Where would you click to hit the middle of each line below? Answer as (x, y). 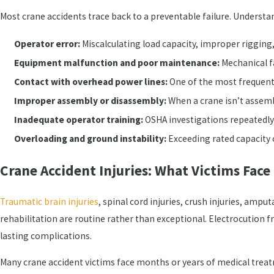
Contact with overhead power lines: (91, 81)
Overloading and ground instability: (91, 139)
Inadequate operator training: (79, 120)
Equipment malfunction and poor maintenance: (117, 62)
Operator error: (47, 43)
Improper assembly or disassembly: (91, 101)
